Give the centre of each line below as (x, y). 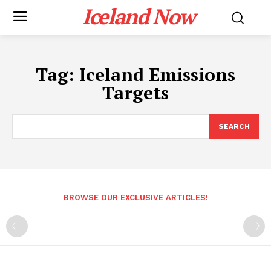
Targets (135, 93)
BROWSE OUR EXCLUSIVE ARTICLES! (135, 198)
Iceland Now (139, 16)
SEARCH (234, 126)
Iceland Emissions (157, 74)
